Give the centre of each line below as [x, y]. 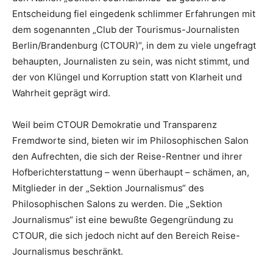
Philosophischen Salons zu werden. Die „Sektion [117, 204]
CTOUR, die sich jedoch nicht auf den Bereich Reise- [126, 235]
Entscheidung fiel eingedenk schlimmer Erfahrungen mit [134, 13]
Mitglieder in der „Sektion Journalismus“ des [108, 188]
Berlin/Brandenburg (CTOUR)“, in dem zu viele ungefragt [134, 45]
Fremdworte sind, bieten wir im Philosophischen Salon [130, 140]
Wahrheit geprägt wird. [61, 93]
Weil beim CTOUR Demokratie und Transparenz [115, 124]
